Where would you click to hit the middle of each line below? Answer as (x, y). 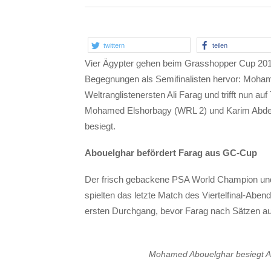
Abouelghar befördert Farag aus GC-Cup (171, 153)
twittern (114, 45)
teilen (220, 45)
